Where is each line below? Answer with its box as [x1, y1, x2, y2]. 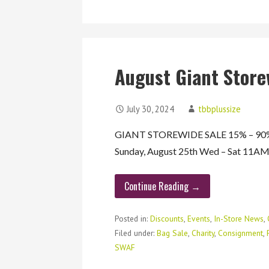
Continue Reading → [124, 179, 201, 194]
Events [187, 213, 211, 225]
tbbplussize [198, 103, 241, 115]
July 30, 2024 [127, 103, 175, 115]
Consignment [218, 228, 264, 239]
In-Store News [214, 213, 264, 225]
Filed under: [115, 228, 157, 239]
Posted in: [115, 213, 151, 225]
